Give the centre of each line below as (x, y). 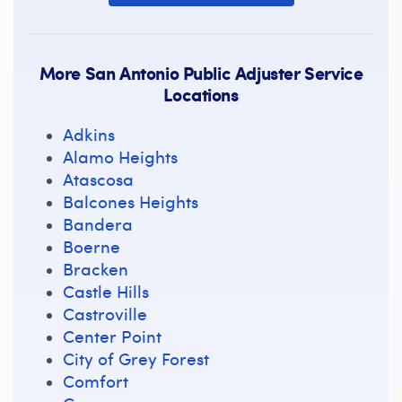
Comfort (96, 380)
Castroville (105, 313)
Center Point (112, 335)
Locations (201, 94)
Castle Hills (106, 290)
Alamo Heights (120, 156)
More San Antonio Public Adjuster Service (201, 72)
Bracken (96, 268)
